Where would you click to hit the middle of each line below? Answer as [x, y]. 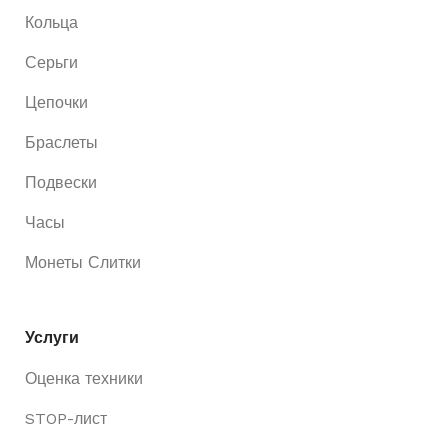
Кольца [51, 22]
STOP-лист [66, 418]
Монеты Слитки [83, 262]
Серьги [51, 62]
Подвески [61, 182]
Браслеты [61, 142]
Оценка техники [84, 378]
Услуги [52, 337]
